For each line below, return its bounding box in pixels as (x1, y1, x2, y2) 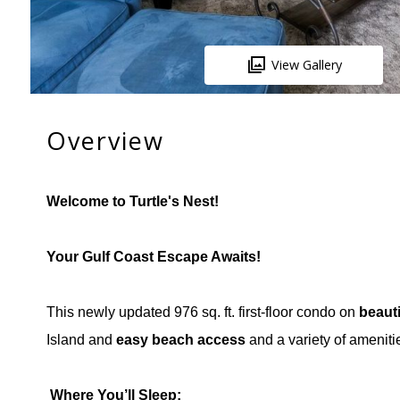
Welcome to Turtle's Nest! (46, 194, 219, 210)
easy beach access (115, 332, 246, 348)
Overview (46, 124, 164, 158)
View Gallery (271, 55, 343, 73)
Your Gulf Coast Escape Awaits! (46, 249, 261, 265)
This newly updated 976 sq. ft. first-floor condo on (46, 304, 359, 321)
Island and (46, 332, 116, 348)
